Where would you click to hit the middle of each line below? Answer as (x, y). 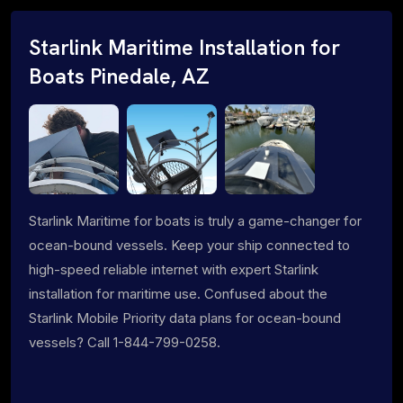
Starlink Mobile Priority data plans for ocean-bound (185, 318)
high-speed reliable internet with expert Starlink (174, 269)
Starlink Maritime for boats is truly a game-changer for (195, 220)
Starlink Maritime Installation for (184, 47)
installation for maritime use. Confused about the (178, 293)
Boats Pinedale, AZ (119, 76)
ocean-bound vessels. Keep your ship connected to (189, 245)
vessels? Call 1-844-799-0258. (125, 342)
